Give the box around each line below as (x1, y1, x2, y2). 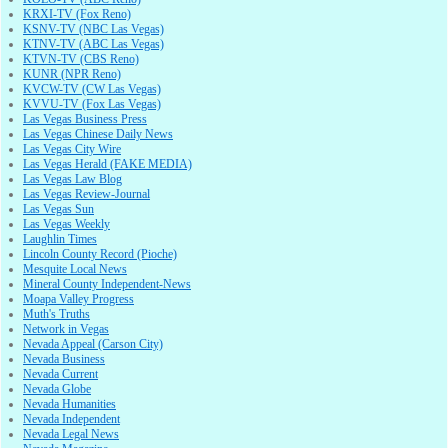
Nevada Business (23, 352, 105, 367)
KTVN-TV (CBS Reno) (23, 52, 139, 67)
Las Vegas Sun (23, 202, 94, 217)
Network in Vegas (23, 322, 109, 337)
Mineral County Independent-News (23, 277, 191, 292)
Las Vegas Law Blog (23, 172, 122, 187)
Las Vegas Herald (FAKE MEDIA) (23, 157, 192, 172)
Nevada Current (23, 367, 98, 382)
